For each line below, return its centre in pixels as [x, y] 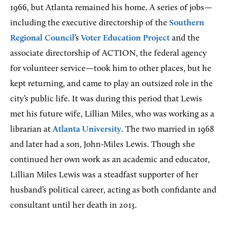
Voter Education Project [125, 39]
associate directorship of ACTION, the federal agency [108, 54]
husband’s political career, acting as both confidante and [113, 191]
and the [185, 39]
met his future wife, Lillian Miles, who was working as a [112, 115]
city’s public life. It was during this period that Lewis [106, 99]
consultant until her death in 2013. [73, 206]
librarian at [31, 130]
